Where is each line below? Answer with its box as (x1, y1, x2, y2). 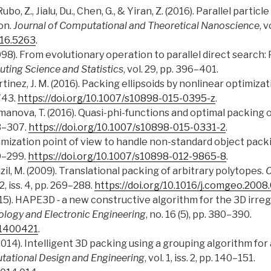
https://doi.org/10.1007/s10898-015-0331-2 (28, 122, 226, 134)
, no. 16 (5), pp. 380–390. (146, 209, 252, 221)
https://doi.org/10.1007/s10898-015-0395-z (18, 93, 215, 105)
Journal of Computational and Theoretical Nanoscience (13, 20, 260, 32)
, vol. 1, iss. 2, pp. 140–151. (145, 252, 255, 264)
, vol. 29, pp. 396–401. (123, 64, 218, 76)
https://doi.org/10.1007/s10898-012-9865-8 (28, 151, 226, 163)
